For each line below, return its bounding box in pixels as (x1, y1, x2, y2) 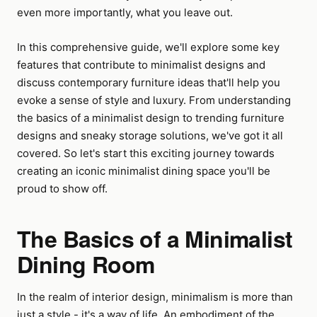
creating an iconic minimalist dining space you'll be (17, 164, 270, 178)
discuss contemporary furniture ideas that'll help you (17, 76, 280, 89)
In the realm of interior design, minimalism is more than (17, 290, 293, 304)
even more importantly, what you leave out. (17, 6, 233, 19)
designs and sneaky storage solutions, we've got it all (17, 129, 283, 142)
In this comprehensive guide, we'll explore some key (17, 40, 279, 54)
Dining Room (17, 248, 155, 280)
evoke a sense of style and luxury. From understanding (17, 93, 291, 107)
